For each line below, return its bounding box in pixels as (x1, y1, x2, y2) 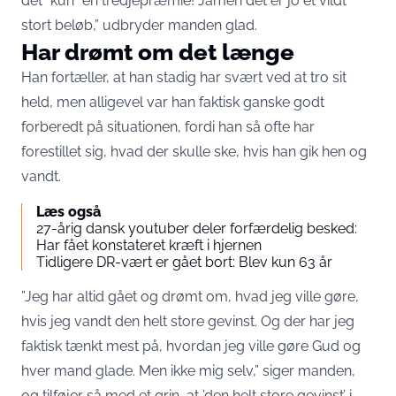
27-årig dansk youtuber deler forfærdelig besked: (36, 220, 357, 237)
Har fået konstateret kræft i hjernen (36, 237, 262, 254)
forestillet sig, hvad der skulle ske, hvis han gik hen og (21, 143, 367, 160)
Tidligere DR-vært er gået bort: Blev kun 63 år (36, 254, 332, 270)
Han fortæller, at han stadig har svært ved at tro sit (21, 69, 346, 86)
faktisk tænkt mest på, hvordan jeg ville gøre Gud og (21, 338, 361, 354)
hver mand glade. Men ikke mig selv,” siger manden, (21, 362, 355, 379)
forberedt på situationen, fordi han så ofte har (21, 118, 315, 135)
